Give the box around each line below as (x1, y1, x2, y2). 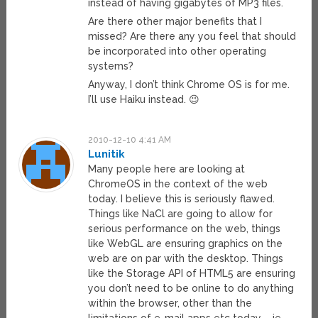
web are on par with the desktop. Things (88, 253, 284, 265)
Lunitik (88, 148, 126, 161)
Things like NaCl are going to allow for (88, 208, 273, 220)
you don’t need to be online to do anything (88, 283, 295, 295)
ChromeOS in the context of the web (88, 178, 268, 190)
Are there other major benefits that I (88, 16, 263, 28)
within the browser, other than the (88, 297, 253, 309)
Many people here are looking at (88, 163, 246, 175)
